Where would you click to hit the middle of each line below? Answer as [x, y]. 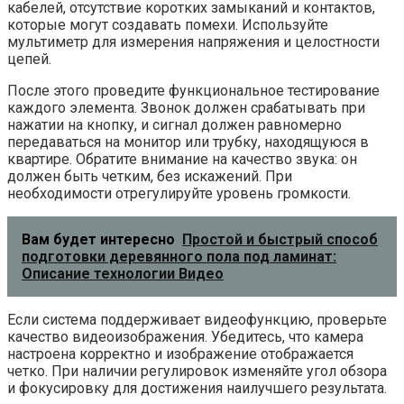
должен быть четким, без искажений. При [150, 177]
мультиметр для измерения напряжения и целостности [193, 42]
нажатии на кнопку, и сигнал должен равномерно [174, 125]
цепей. [29, 60]
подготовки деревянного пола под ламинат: [179, 257]
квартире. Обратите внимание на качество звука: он [182, 160]
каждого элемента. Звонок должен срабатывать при [186, 108]
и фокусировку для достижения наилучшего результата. [197, 389]
